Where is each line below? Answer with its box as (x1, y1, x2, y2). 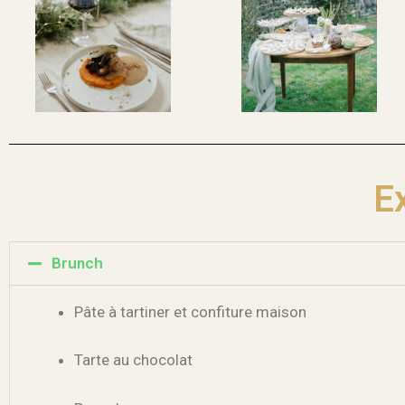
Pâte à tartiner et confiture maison (74, 302, 306, 321)
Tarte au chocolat (74, 351, 193, 370)
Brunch (51, 253, 103, 272)
